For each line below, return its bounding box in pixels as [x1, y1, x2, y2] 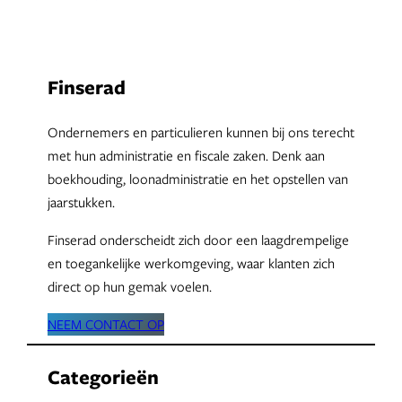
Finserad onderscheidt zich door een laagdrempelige [47, 231, 349, 249]
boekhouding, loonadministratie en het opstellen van [47, 169, 348, 188]
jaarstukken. [47, 192, 115, 211]
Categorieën [47, 363, 159, 391]
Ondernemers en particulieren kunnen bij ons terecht [47, 122, 354, 141]
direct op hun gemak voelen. [47, 277, 212, 296]
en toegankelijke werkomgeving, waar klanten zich [47, 254, 335, 273]
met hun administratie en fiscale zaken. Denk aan [47, 145, 325, 164]
